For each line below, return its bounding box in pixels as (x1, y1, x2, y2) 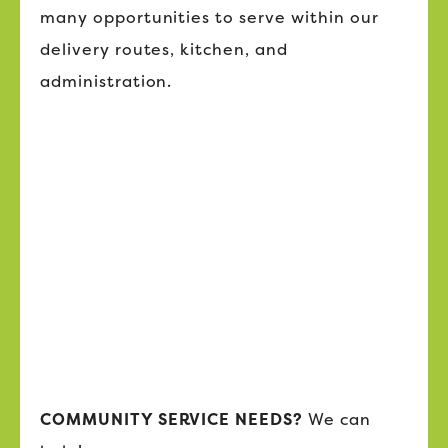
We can (303, 408, 371, 430)
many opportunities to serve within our (40, 6, 379, 28)
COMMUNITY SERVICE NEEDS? (40, 408, 304, 430)
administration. (40, 70, 173, 92)
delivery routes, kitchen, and (40, 38, 288, 60)
